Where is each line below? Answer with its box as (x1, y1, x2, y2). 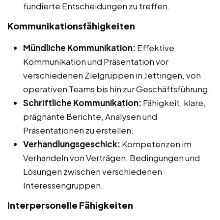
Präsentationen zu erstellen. (23, 124, 134, 136)
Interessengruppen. (23, 179, 103, 191)
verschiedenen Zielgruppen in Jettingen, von (23, 69, 201, 81)
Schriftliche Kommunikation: (23, 97, 141, 108)
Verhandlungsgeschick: (23, 138, 120, 149)
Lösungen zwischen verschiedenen (23, 165, 162, 177)
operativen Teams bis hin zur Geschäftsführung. (23, 83, 210, 94)
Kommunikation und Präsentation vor (23, 55, 168, 67)
